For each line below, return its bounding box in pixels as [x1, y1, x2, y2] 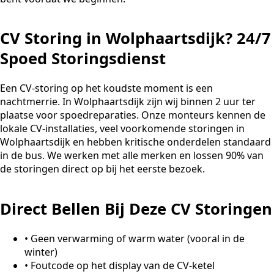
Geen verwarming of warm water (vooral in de [31, 231, 245, 245]
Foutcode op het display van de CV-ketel [31, 258, 215, 272]
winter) [24, 245, 57, 259]
